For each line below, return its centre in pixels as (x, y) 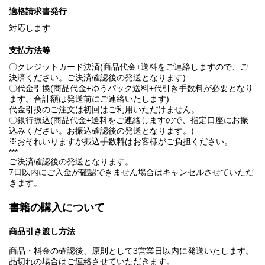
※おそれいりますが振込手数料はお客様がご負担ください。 (121, 142)
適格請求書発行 (38, 12)
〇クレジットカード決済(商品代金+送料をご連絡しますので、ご (129, 67)
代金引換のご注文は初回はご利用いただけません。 (104, 110)
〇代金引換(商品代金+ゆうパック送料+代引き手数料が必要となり (131, 88)
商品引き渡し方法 (42, 232)
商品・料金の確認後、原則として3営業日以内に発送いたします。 (131, 251)
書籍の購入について (57, 208)
